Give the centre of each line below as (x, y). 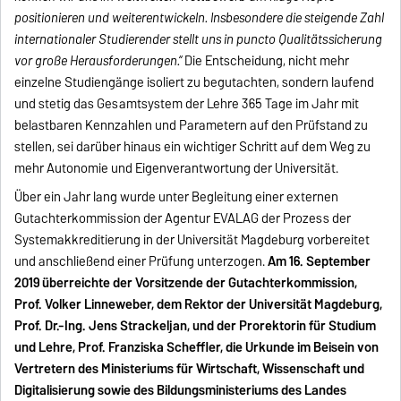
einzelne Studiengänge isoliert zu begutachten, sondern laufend (195, 83)
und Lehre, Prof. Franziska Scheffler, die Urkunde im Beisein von (197, 348)
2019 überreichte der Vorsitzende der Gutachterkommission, (186, 283)
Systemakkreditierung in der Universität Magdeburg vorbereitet (192, 240)
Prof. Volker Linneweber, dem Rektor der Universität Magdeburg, (199, 305)
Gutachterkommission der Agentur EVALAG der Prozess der (183, 219)
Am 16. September (320, 262)
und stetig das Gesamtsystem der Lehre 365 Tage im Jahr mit (187, 104)
